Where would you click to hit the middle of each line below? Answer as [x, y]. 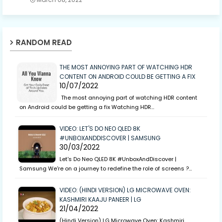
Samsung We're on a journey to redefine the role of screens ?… [106, 169]
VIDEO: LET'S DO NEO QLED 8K [100, 129]
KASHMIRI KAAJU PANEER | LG [100, 200]
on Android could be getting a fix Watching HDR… [87, 107]
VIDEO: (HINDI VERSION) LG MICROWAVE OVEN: [125, 190]
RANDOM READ [44, 43]
